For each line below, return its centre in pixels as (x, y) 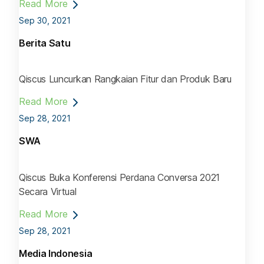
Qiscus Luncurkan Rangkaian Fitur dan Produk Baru (125, 79)
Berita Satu (45, 43)
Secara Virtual (48, 191)
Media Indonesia (56, 253)
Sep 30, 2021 (45, 20)
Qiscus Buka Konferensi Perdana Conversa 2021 (119, 177)
